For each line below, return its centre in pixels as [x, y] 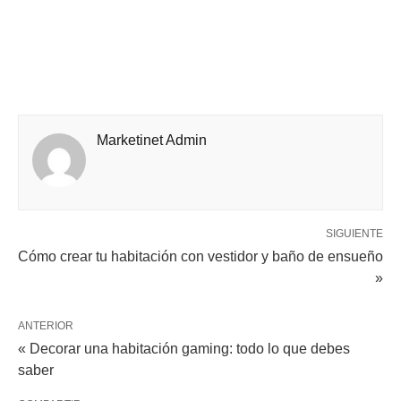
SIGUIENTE [354, 233]
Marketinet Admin [152, 140]
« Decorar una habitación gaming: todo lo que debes [184, 348]
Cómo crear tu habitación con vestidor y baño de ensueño [200, 256]
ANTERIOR [46, 325]
